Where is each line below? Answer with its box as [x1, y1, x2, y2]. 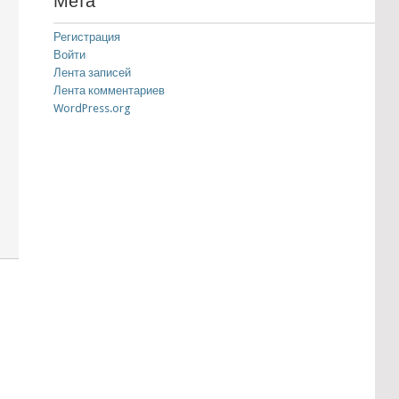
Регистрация [53, 30, 120, 44]
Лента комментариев [53, 84, 165, 97]
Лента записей [53, 66, 131, 79]
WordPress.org [53, 102, 131, 115]
